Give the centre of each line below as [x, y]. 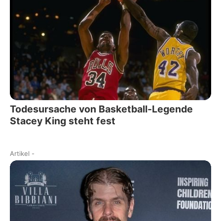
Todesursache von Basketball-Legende [101, 109]
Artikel [20, 154]
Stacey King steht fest [63, 121]
